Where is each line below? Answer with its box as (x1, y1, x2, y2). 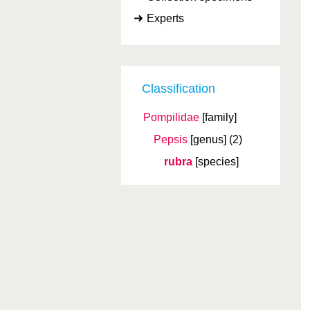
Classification (142, 82, 215, 95)
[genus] (190, 134, 226, 145)
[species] (195, 156, 239, 167)
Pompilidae (143, 111, 199, 123)
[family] (202, 111, 237, 123)
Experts (147, 12, 184, 24)
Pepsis (154, 134, 188, 145)
